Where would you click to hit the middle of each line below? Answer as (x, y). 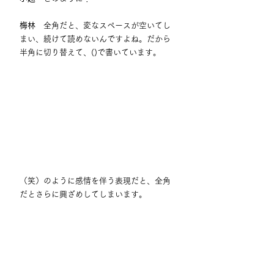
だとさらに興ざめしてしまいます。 (83, 194)
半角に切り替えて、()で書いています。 (90, 53)
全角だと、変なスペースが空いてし (103, 26)
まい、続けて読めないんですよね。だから (95, 39)
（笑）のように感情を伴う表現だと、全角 (95, 180)
